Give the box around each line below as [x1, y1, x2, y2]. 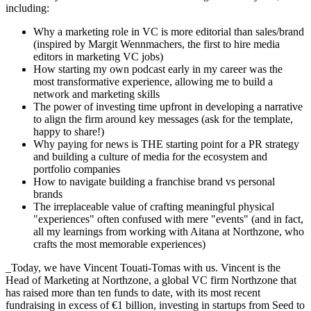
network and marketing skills [33, 87, 160, 100]
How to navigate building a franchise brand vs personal [33, 175, 275, 187]
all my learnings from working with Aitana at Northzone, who [33, 225, 304, 237]
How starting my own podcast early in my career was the [33, 62, 283, 75]
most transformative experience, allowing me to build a [33, 75, 273, 87]
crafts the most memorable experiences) [33, 237, 205, 250]
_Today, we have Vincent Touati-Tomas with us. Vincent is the [6, 261, 280, 274]
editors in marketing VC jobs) [33, 50, 163, 62]
